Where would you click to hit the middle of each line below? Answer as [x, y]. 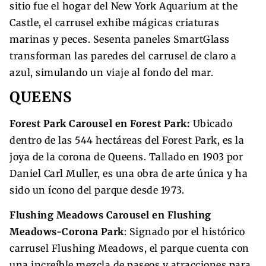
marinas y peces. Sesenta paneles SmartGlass [120, 39]
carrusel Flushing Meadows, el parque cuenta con [129, 248]
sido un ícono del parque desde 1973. [97, 190]
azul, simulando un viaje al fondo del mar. [111, 72]
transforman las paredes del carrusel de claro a [123, 56]
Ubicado [211, 123]
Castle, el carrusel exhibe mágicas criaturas [114, 22]
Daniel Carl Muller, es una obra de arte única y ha [129, 173]
